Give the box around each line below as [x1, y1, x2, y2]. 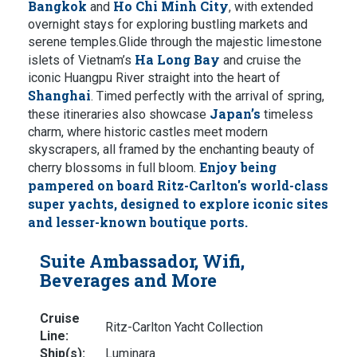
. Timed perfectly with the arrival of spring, [91, 88, 324, 104]
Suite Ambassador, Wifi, [40, 249, 245, 273]
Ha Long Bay [131, 51, 220, 68]
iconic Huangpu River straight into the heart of [28, 70, 280, 85]
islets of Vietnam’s [28, 53, 131, 68]
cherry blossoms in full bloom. [28, 160, 199, 175]
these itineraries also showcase [28, 107, 210, 122]
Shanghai [28, 87, 91, 104]
